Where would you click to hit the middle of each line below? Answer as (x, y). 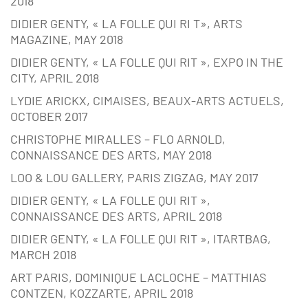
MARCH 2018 (43, 255)
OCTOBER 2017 (49, 117)
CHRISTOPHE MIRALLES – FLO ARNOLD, (118, 139)
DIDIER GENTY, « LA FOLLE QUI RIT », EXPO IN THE (147, 62)
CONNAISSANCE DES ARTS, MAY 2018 (111, 155)
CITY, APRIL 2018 (55, 78)
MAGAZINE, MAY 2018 (67, 40)
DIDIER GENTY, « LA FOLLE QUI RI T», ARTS (126, 24)
